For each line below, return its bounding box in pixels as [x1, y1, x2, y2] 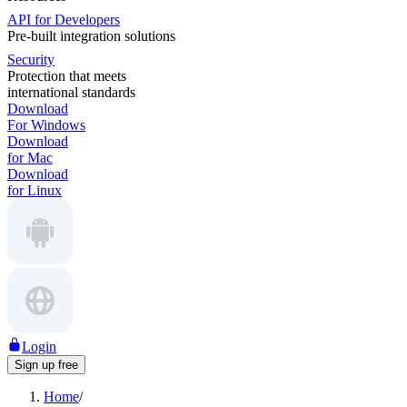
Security [7, 52, 55, 67]
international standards [7, 84, 135, 100]
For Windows [7, 117, 85, 133]
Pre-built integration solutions [7, 28, 175, 44]
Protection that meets [7, 68, 126, 84]
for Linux [7, 183, 62, 198]
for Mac [7, 150, 53, 165]
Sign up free [15, 358, 78, 372]
